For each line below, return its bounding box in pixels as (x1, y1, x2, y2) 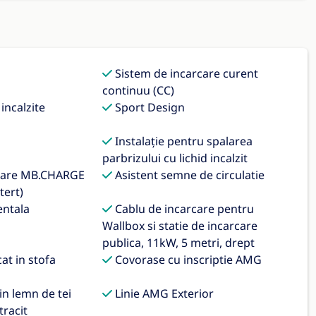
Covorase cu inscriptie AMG (112, 252, 262, 267)
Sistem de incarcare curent (112, 66, 259, 81)
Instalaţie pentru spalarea (112, 133, 253, 149)
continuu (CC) (102, 83, 175, 98)
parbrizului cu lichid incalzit (102, 150, 248, 166)
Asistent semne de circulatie (112, 167, 265, 183)
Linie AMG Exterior (112, 286, 214, 301)
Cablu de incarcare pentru (112, 201, 255, 217)
